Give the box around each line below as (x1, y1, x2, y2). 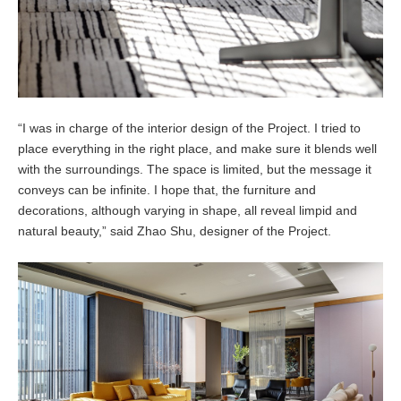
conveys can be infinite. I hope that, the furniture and (18, 183, 316, 198)
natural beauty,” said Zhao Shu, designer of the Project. (18, 224, 338, 239)
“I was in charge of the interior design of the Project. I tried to (18, 121, 361, 136)
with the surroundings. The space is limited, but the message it (18, 162, 371, 177)
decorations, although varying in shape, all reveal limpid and (18, 203, 357, 218)
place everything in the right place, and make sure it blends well (18, 141, 377, 157)
